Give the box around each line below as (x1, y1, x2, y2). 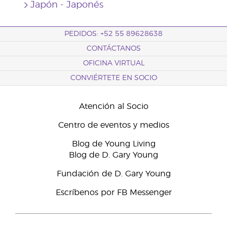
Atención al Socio (79, 102, 148, 110)
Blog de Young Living (71, 140, 156, 148)
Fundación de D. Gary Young (56, 170, 171, 178)
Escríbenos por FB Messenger (55, 188, 172, 197)
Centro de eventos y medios (58, 121, 169, 129)
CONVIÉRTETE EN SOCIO (70, 74, 157, 82)
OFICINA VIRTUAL (83, 60, 144, 67)
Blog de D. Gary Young (69, 151, 158, 159)
